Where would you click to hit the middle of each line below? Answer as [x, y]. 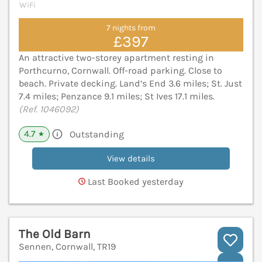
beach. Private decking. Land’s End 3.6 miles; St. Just [130, 84]
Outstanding [97, 135]
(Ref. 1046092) [49, 109]
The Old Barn [55, 234]
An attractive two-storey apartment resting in [116, 58]
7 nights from [131, 27]
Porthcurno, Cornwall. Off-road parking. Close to [120, 71]
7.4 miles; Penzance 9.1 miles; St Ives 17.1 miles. [117, 96]
